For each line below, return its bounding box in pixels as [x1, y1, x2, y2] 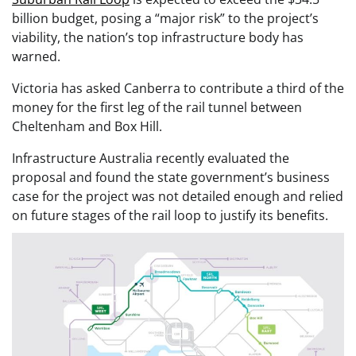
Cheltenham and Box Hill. [12, 118, 162, 135]
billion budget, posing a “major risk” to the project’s [12, 10, 319, 27]
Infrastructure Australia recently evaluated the [12, 149, 289, 167]
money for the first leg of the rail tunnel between [12, 99, 302, 116]
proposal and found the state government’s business [12, 168, 330, 186]
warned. [12, 48, 60, 65]
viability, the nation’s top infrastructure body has [12, 29, 304, 46]
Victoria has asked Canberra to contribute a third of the [12, 79, 344, 97]
